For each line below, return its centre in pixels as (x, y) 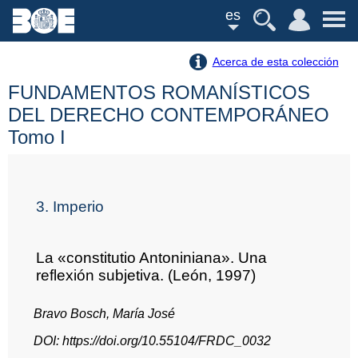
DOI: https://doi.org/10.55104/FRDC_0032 (152, 340)
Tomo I (37, 137)
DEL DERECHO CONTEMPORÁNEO (169, 115)
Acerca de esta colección (275, 62)
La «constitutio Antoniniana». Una (152, 257)
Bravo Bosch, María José (104, 313)
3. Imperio (70, 206)
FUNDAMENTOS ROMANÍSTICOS (159, 93)
